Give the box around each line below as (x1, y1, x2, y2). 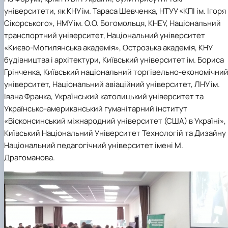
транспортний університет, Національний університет (4, 30, 205, 41)
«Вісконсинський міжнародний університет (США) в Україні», (4, 116, 226, 127)
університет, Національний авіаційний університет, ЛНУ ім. (4, 79, 220, 90)
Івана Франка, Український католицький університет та (4, 91, 204, 102)
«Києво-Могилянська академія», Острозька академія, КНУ (4, 42, 212, 53)
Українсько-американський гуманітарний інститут (4, 103, 187, 115)
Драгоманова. (4, 152, 55, 163)
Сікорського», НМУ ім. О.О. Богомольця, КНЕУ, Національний (4, 18, 221, 29)
